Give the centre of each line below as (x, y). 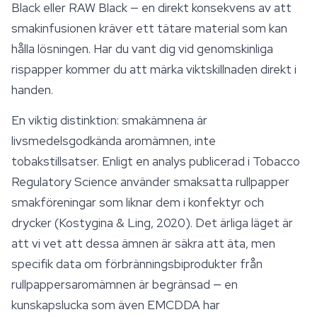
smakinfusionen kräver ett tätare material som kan (149, 28)
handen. (32, 90)
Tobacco (276, 161)
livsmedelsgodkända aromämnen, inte (114, 141)
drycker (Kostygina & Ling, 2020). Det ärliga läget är (152, 223)
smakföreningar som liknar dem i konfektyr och (138, 202)
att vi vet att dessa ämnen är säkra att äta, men (143, 243)
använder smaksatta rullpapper (203, 182)
